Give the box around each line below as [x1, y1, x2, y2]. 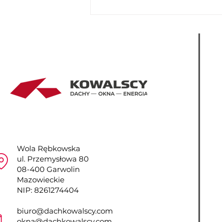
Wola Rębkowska [17, 144, 80, 154]
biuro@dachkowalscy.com [17, 206, 113, 216]
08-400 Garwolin [17, 165, 80, 174]
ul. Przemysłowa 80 [17, 154, 89, 164]
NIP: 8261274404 [17, 185, 79, 195]
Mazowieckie [17, 175, 64, 185]
